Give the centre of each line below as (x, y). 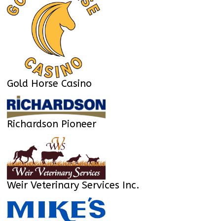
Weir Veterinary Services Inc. (73, 185)
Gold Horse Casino (49, 84)
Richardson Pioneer (52, 124)
